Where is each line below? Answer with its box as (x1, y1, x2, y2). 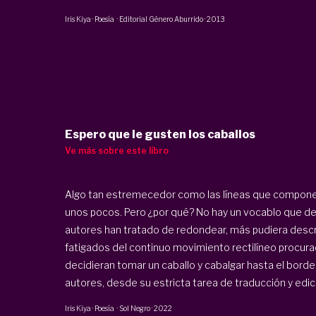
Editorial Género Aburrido (119, 14, 205, 23)
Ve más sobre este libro (64, 145, 169, 157)
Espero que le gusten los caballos (64, 128, 255, 142)
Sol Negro (119, 304, 152, 313)
